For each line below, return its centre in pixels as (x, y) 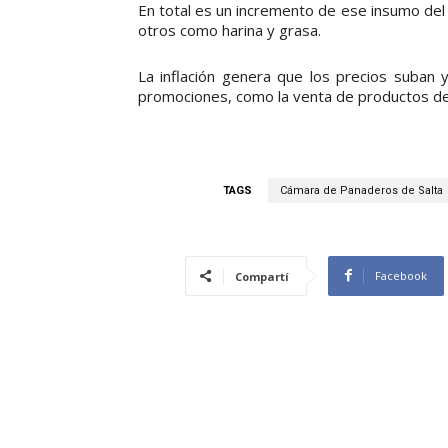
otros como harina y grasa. (229, 29)
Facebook (401, 275)
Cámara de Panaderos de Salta (361, 190)
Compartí (262, 276)
